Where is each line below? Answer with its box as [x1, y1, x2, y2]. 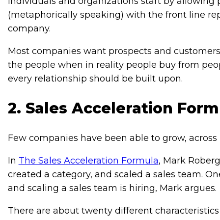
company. [7, 23, 51, 34]
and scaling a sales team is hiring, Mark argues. [7, 183, 217, 194]
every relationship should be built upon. [7, 73, 185, 84]
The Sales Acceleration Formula [18, 155, 159, 166]
